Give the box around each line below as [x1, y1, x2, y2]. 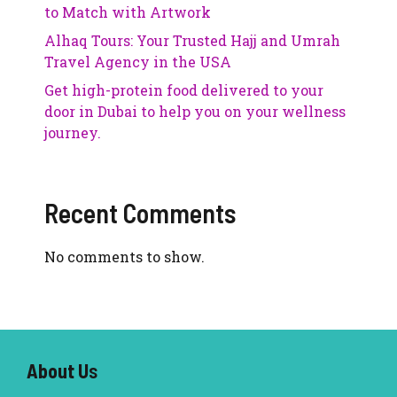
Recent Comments [44, 197, 236, 230]
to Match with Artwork [44, 3, 211, 22]
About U [27, 359, 89, 383]
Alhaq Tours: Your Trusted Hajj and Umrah [44, 31, 340, 51]
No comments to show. [44, 247, 205, 267]
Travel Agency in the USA [44, 52, 231, 72]
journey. [44, 123, 101, 143]
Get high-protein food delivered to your [44, 81, 323, 100]
